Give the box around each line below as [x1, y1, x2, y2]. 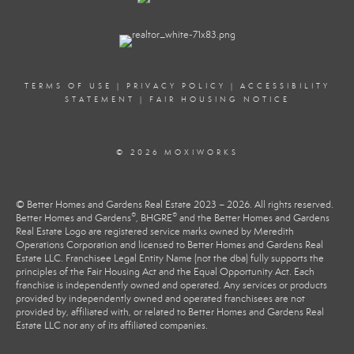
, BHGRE [136, 212, 172, 224]
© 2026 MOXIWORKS [115, 148, 239, 157]
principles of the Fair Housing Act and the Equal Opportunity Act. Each [16, 265, 314, 278]
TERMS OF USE [24, 81, 112, 91]
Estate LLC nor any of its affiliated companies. [16, 319, 208, 332]
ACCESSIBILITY [239, 81, 330, 91]
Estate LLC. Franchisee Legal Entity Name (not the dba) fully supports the [16, 252, 324, 265]
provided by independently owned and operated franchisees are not [16, 292, 305, 305]
